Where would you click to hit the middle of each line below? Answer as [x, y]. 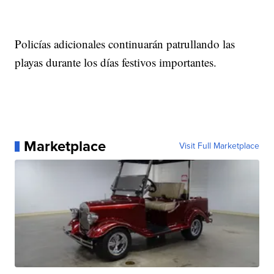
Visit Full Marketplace [219, 146]
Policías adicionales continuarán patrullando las [125, 44]
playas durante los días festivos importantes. [116, 62]
